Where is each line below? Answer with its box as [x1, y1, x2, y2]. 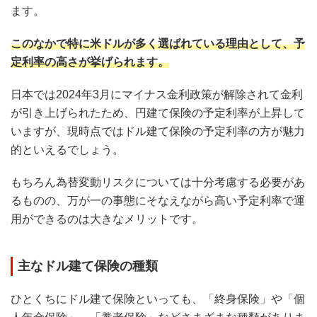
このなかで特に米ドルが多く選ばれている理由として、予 [11, 37, 305, 50]
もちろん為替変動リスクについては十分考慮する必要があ [11, 175, 305, 188]
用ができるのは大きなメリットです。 [11, 212, 203, 225]
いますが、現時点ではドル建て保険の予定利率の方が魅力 [11, 125, 305, 137]
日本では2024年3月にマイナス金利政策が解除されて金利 [11, 88, 303, 100]
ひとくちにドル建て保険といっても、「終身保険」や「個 [11, 292, 305, 305]
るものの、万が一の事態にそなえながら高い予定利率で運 [11, 194, 305, 207]
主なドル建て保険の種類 [18, 258, 158, 273]
